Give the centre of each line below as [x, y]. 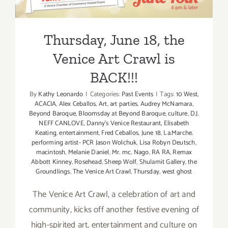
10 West [187, 95]
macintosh [51, 153]
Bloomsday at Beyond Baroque [122, 114]
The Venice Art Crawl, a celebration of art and [114, 195]
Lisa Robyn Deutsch [167, 143]
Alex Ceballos [77, 104]
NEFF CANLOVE [61, 124]
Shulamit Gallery [162, 162]
